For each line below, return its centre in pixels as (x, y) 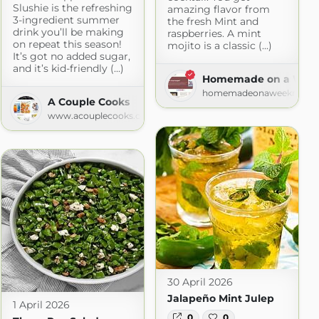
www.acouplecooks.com (101, 115)
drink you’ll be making (68, 32)
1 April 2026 (41, 304)
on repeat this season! (67, 44)
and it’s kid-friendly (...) (68, 68)
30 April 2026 (200, 282)
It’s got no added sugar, (71, 56)
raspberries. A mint (214, 33)
